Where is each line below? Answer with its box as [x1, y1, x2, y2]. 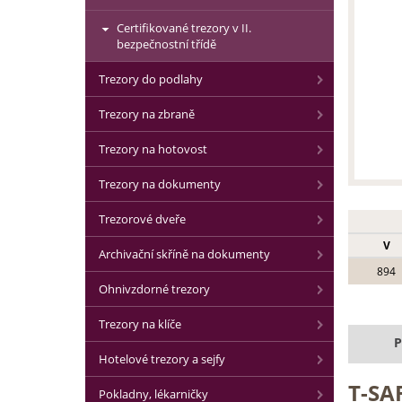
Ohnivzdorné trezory [99, 281, 210, 297]
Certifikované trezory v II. [117, 20, 251, 36]
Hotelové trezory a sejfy [99, 351, 225, 367]
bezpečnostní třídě [117, 36, 216, 52]
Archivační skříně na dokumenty [99, 246, 270, 262]
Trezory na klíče [99, 316, 181, 332]
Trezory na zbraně [99, 106, 195, 122]
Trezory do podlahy [99, 71, 203, 87]
